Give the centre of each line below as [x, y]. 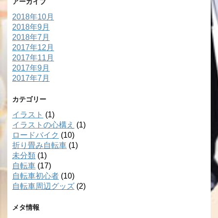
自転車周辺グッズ [43, 186]
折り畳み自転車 [39, 145]
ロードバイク [36, 135]
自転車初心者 [36, 176]
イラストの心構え [43, 125]
